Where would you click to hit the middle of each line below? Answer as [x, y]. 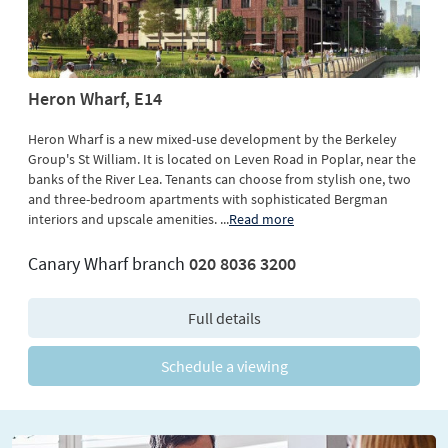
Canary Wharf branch [108, 264]
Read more [261, 219]
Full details [224, 318]
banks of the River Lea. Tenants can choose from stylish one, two [219, 179]
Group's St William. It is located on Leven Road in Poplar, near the [222, 159]
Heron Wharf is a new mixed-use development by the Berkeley [212, 139]
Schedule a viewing [224, 366]
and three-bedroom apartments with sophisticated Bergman [208, 199]
